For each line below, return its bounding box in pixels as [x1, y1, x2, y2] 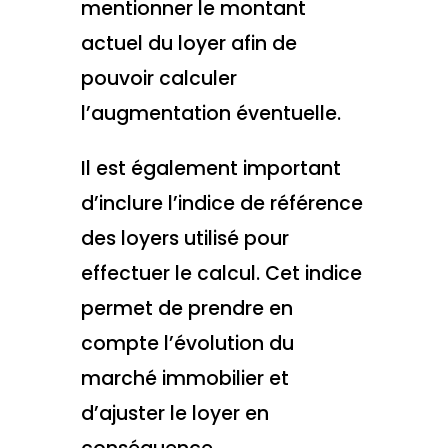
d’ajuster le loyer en [80, 399, 269, 427]
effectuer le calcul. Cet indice [80, 259, 362, 287]
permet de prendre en [80, 294, 293, 322]
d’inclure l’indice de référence [80, 189, 363, 217]
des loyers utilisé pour [80, 224, 289, 252]
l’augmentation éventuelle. [80, 100, 341, 128]
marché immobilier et [80, 364, 289, 392]
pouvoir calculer [80, 65, 237, 93]
